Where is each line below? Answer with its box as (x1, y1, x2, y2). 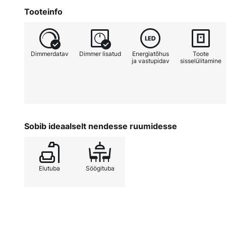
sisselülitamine (180, 56, 221, 65)
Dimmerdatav (30, 49, 69, 58)
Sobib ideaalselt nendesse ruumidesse (24, 121, 177, 131)
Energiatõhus (132, 49, 169, 58)
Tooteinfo (24, 6, 63, 17)
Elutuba (39, 163, 60, 173)
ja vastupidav (131, 56, 169, 65)
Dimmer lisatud (79, 49, 121, 58)
